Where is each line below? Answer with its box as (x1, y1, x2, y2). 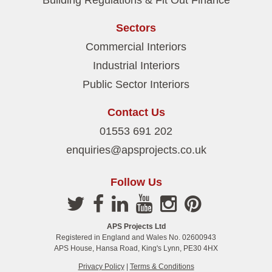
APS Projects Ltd (106, 222, 166, 231)
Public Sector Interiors (83, 78, 189, 91)
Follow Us (110, 176, 162, 189)
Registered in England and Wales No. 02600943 (56, 233, 216, 242)
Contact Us (107, 106, 165, 119)
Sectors (116, 22, 156, 35)
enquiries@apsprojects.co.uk (66, 144, 206, 157)
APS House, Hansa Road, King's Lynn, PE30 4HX (54, 244, 218, 253)
